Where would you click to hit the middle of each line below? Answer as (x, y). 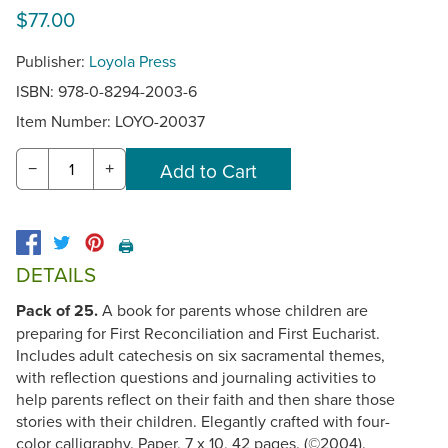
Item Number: (65, 120)
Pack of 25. (59, 310)
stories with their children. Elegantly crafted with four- (203, 421)
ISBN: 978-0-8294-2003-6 (106, 90)
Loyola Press (132, 60)
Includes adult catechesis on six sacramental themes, (200, 355)
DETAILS (56, 274)
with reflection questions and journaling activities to (196, 377)
